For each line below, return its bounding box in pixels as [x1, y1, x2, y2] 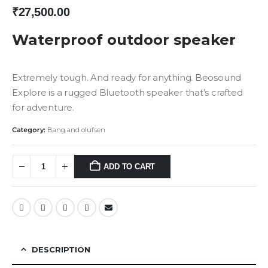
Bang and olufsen [47, 126, 105, 135]
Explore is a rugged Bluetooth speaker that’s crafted [12, 87, 243, 98]
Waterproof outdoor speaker [12, 30, 236, 48]
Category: [12, 126, 47, 135]
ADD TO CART [103, 162, 156, 172]
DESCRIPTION [32, 244, 90, 254]
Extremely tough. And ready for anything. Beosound [12, 72, 242, 83]
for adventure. [12, 102, 74, 113]
